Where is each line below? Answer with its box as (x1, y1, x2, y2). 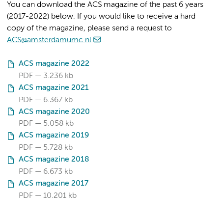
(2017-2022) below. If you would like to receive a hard (7, 13, 195, 21)
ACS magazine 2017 (19, 179, 88, 188)
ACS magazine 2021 (19, 83, 89, 92)
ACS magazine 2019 (19, 132, 89, 140)
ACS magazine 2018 (19, 156, 89, 164)
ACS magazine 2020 (19, 108, 90, 116)
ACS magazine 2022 (19, 60, 89, 68)
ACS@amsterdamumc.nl (7, 36, 91, 44)
